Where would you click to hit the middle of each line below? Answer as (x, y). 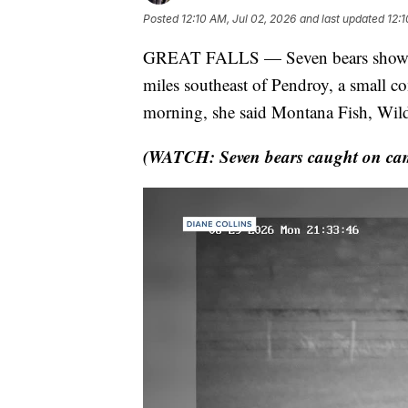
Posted (162, 18)
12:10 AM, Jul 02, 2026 (239, 18)
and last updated (342, 18)
